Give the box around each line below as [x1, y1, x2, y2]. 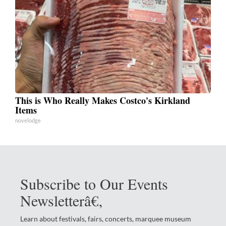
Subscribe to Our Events [20, 174, 168, 194]
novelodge [15, 117, 41, 124]
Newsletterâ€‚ [20, 190, 103, 211]
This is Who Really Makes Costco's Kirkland [15, 94, 190, 107]
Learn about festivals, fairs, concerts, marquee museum [20, 214, 191, 223]
